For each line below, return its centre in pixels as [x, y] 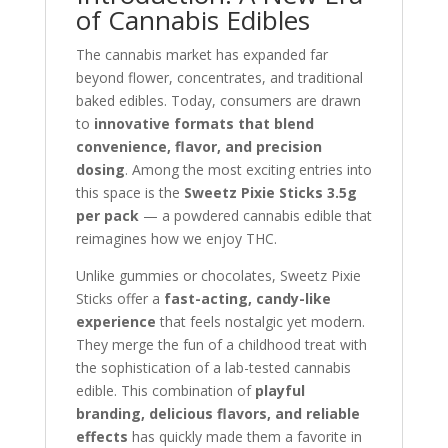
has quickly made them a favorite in [244, 436]
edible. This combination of [165, 390]
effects [101, 436]
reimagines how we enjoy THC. [176, 238]
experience [115, 321]
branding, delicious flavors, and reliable [217, 413]
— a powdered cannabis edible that [255, 215]
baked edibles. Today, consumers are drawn [218, 100]
